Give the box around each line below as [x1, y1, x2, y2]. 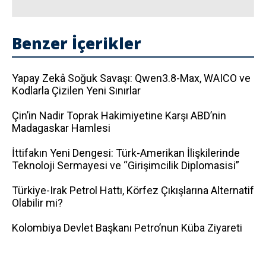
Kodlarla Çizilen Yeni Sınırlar [12, 84, 141, 97]
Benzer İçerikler [12, 33, 141, 54]
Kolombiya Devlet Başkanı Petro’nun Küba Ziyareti [12, 221, 242, 234]
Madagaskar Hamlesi [12, 122, 110, 134]
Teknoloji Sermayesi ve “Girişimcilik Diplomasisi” [12, 159, 239, 172]
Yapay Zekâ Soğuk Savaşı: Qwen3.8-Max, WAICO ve [12, 72, 251, 84]
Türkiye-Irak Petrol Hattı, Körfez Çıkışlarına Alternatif [12, 184, 254, 197]
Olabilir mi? [12, 197, 63, 209]
